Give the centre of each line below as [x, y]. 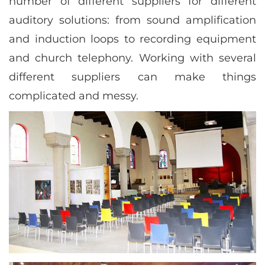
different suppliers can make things [132, 77]
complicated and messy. [74, 96]
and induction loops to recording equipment [132, 39]
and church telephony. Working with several [132, 58]
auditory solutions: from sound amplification [132, 20]
